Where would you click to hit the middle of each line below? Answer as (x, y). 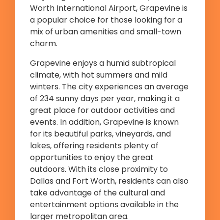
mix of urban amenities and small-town (106, 32)
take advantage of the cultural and (97, 193)
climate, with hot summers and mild (99, 75)
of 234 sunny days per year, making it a (105, 98)
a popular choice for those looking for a (106, 20)
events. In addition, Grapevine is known (104, 122)
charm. (44, 43)
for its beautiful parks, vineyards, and (100, 134)
